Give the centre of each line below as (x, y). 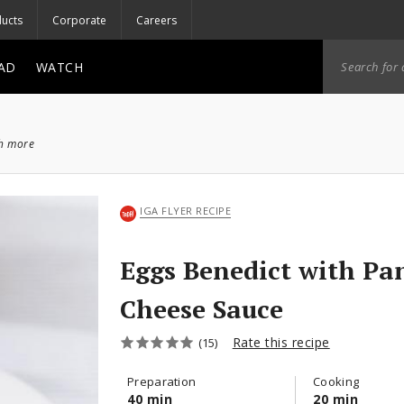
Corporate (79, 20)
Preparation (162, 381)
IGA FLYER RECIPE (185, 211)
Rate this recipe (281, 342)
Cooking (336, 381)
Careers (156, 20)
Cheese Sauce (202, 309)
